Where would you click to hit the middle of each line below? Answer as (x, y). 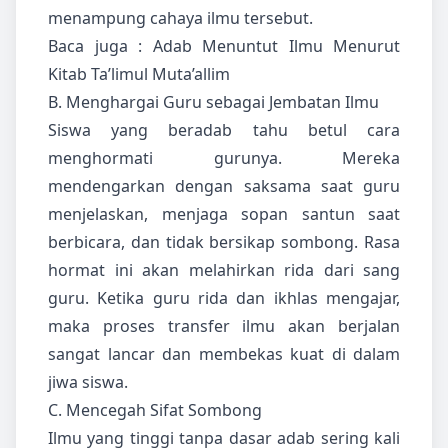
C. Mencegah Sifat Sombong (155, 410)
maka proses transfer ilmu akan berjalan (224, 326)
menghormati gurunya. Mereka (224, 158)
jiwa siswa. (88, 382)
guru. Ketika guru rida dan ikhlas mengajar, (224, 298)
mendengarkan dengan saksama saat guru (224, 186)
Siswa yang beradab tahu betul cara (224, 130)
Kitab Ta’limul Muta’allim (139, 74)
